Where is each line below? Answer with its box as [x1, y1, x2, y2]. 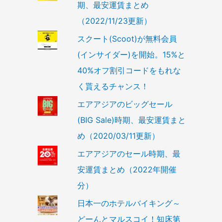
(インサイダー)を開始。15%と [77, 50, 185, 60]
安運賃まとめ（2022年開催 [77, 165, 176, 175]
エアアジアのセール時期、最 [77, 149, 180, 159]
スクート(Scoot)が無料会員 [77, 34, 177, 44]
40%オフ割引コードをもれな [77, 65, 181, 76]
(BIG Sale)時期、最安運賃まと [77, 115, 186, 125]
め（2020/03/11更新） [77, 131, 160, 141]
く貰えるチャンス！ [77, 81, 149, 92]
